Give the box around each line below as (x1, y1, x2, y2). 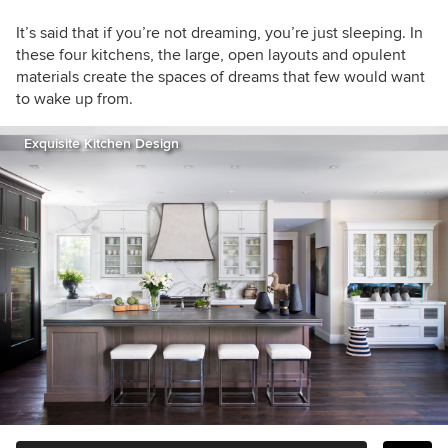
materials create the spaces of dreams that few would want (16, 67, 425, 87)
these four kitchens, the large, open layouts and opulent (16, 45, 406, 65)
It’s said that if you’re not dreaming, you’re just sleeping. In (16, 23, 423, 43)
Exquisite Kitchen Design (24, 135, 179, 152)
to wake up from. (16, 89, 133, 109)
